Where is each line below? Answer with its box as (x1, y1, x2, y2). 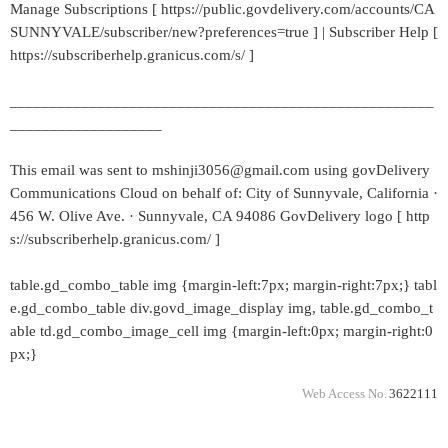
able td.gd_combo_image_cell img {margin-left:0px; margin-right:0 (10, 323, 433, 339)
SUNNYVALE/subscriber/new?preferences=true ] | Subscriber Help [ (10, 24, 438, 40)
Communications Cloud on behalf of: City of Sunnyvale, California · (10, 185, 438, 201)
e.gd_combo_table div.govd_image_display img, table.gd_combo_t (10, 300, 433, 316)
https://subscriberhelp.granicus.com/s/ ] (10, 47, 254, 63)
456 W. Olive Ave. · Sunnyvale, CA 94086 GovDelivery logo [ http (10, 208, 430, 224)
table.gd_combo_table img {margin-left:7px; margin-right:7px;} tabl (10, 277, 437, 293)
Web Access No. (302, 387, 387, 401)
